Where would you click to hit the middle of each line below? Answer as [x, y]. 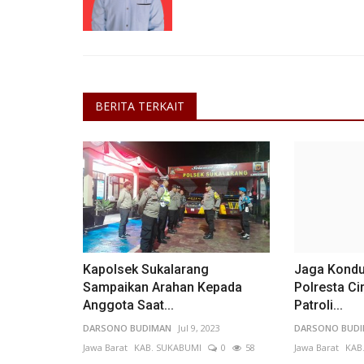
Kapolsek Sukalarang [146, 269]
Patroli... [318, 305]
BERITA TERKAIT [140, 106]
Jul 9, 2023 [199, 327]
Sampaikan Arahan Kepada [162, 287]
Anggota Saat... [128, 305]
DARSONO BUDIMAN [127, 327]
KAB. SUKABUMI [168, 347]
